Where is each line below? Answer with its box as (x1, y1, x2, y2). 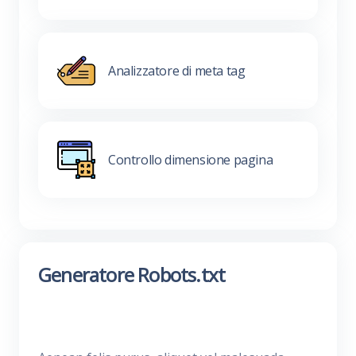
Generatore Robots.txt (38, 261, 226, 288)
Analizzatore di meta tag (108, 61, 246, 79)
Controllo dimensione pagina (108, 150, 273, 168)
